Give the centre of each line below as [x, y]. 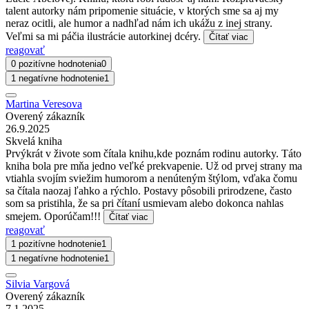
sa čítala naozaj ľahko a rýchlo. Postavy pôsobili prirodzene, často [149, 190]
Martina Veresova [44, 103]
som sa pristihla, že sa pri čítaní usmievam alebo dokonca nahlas [144, 203]
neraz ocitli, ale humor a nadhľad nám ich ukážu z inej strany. [139, 23]
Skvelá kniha [34, 141]
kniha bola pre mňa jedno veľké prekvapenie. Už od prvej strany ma [154, 166]
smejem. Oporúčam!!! [54, 216]
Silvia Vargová [38, 283]
